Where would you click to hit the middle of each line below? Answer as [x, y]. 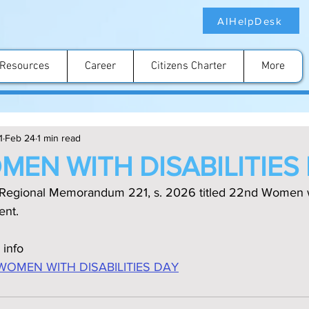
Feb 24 [20, 138]
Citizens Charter [189, 66]
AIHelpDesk [250, 21]
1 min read [59, 138]
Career [100, 66]
